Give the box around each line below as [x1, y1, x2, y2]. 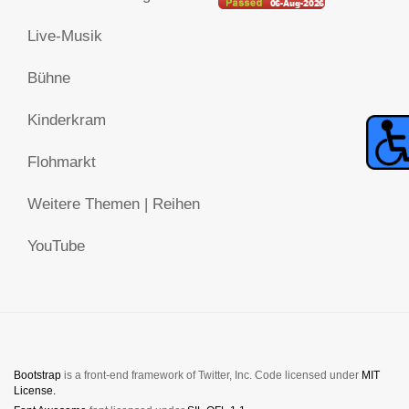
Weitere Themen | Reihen [27, 195, 200, 213]
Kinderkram [27, 111, 106, 129]
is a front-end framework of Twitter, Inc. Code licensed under [61, 369, 362, 382]
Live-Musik [27, 27, 102, 45]
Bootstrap [14, 369, 61, 382]
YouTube [27, 237, 85, 255]
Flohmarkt [27, 153, 96, 171]
